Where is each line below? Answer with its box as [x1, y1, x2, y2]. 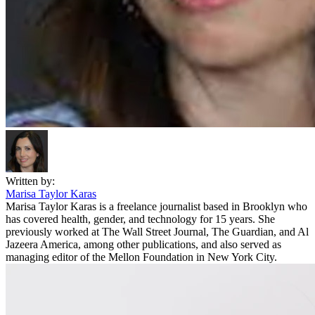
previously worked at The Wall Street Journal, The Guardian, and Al [6, 226, 309, 238]
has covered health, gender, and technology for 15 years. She [6, 213, 275, 226]
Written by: [6, 175, 55, 188]
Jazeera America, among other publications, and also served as [6, 238, 281, 251]
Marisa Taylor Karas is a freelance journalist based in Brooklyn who [6, 200, 307, 213]
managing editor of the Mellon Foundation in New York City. [6, 251, 277, 264]
